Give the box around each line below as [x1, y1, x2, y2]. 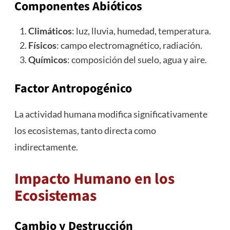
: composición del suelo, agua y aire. [67, 54, 207, 66]
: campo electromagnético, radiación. [56, 40, 202, 51]
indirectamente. [14, 141, 78, 153]
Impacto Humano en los [14, 168, 175, 190]
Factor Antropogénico [14, 80, 132, 98]
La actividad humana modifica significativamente [14, 108, 207, 120]
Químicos [28, 54, 67, 66]
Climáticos [28, 25, 72, 37]
